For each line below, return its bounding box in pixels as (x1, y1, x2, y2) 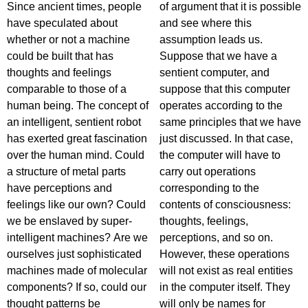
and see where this (159, 17, 252, 29)
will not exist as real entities (159, 265, 293, 276)
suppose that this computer (159, 83, 290, 95)
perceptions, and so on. (159, 232, 273, 243)
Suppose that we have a (159, 50, 277, 62)
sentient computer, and (159, 67, 269, 78)
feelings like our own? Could (7, 199, 146, 210)
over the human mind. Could (7, 149, 144, 161)
